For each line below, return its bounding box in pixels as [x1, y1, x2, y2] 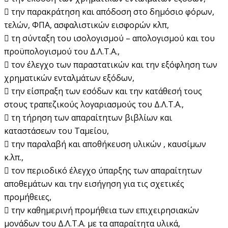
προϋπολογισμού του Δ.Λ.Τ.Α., [4, 45, 120, 57]
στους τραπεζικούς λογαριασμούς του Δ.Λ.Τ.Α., [4, 98, 184, 110]
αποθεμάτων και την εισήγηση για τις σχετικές [4, 178, 184, 189]
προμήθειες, [4, 191, 51, 203]
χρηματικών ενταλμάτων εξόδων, [4, 72, 134, 83]
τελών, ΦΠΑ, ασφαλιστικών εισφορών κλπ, [4, 19, 169, 31]
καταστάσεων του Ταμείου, [4, 125, 109, 136]
